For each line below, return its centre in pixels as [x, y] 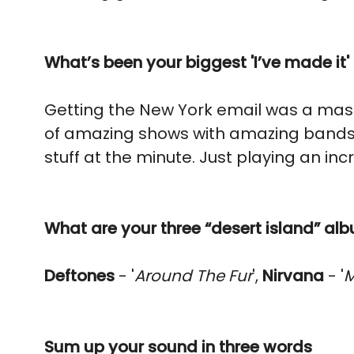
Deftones [79, 276]
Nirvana [293, 276]
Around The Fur [193, 276]
